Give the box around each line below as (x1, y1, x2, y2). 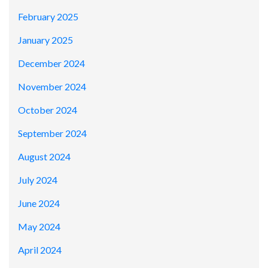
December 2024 (18, 57, 85, 69)
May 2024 (18, 221, 60, 233)
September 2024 (18, 127, 87, 139)
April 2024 (18, 244, 62, 256)
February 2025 (18, 11, 78, 23)
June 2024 (18, 197, 60, 209)
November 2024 (18, 81, 86, 93)
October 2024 (18, 104, 77, 116)
